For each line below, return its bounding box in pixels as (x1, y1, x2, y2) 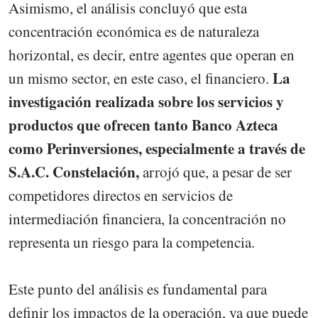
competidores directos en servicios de (9, 185, 233, 205)
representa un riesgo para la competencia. (9, 231, 255, 252)
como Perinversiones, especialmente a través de (9, 137, 305, 159)
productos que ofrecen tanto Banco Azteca (9, 114, 278, 136)
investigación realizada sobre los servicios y (9, 90, 284, 112)
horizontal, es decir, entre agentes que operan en (9, 44, 295, 65)
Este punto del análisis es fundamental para (9, 278, 267, 299)
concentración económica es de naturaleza (9, 21, 259, 41)
